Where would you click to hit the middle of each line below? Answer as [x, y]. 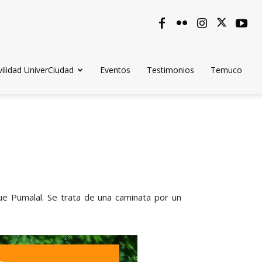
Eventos [115, 70]
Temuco [226, 70]
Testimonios [170, 70]
